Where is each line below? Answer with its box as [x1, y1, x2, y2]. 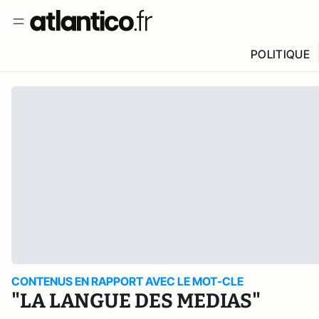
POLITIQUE [250, 47, 310, 61]
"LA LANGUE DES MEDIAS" [11, 289, 261, 313]
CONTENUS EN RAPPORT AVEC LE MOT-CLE [11, 274, 244, 288]
